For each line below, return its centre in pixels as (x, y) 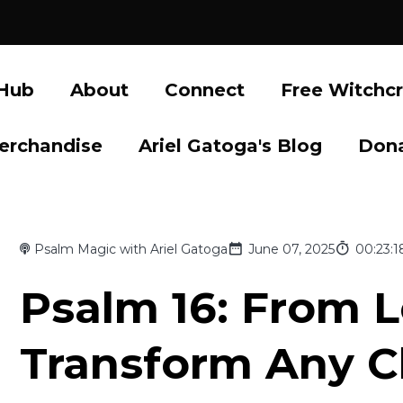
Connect (205, 90)
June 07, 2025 (292, 250)
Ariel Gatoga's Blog (230, 146)
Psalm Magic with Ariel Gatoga (131, 250)
